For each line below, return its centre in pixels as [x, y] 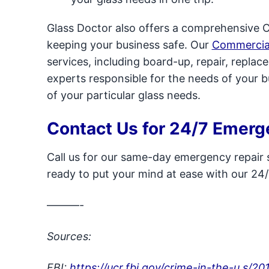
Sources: [69, 236]
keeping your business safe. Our [129, 45]
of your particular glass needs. [123, 95]
